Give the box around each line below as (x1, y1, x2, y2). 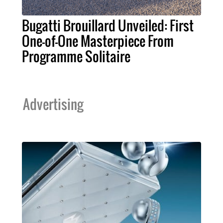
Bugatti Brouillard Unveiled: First (22, 15, 194, 35)
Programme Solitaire (22, 46, 130, 66)
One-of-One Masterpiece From (22, 30, 174, 51)
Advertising (23, 94, 83, 114)
